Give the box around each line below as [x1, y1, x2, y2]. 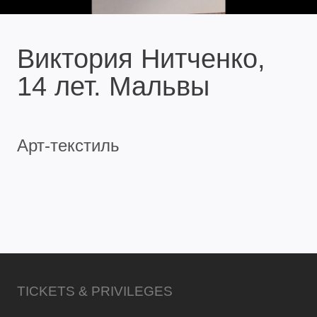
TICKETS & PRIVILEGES [17, 283, 173, 299]
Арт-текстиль [17, 135, 120, 155]
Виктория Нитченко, [17, 43, 265, 74]
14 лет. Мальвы [17, 71, 209, 101]
